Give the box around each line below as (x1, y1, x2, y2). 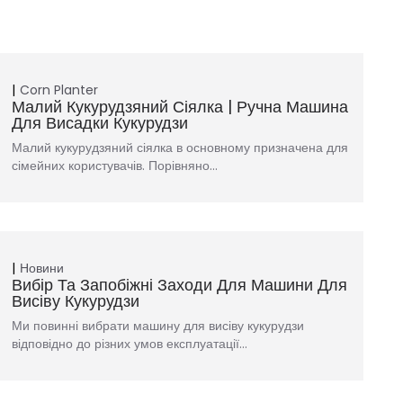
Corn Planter (20, 80, 99, 99)
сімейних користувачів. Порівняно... (12, 156, 219, 175)
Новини (20, 258, 65, 277)
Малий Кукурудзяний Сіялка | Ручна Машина (12, 94, 349, 118)
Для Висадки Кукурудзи (12, 111, 189, 134)
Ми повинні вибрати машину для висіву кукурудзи (12, 316, 305, 335)
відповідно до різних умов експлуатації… (12, 334, 248, 353)
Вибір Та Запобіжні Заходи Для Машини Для (12, 273, 348, 296)
